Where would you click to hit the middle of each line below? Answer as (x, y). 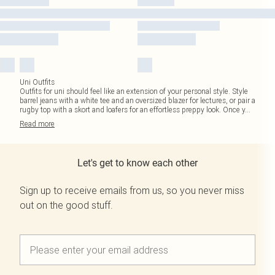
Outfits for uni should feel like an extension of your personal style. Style (134, 91)
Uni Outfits (37, 82)
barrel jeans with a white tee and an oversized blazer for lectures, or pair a (137, 100)
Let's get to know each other (137, 163)
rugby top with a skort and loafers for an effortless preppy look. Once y (132, 110)
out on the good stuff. (66, 205)
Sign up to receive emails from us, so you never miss (132, 190)
